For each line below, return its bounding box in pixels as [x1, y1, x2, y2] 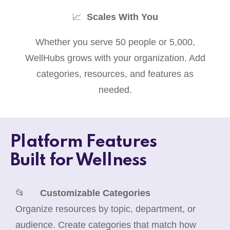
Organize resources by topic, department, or [15, 203, 196, 214]
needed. [98, 84, 132, 95]
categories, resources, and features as [36, 68, 194, 79]
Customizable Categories [40, 187, 150, 198]
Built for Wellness [10, 151, 147, 169]
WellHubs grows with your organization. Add [25, 52, 205, 63]
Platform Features [10, 133, 157, 151]
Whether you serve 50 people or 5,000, [35, 36, 195, 47]
